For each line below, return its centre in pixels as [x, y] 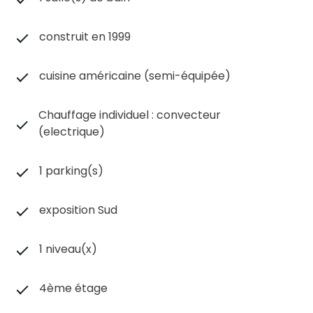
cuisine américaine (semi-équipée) [135, 75]
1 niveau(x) [68, 249]
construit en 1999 [85, 36]
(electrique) [72, 131]
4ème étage [73, 288]
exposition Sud [78, 210]
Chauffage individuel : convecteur [130, 115]
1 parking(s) [71, 170]
